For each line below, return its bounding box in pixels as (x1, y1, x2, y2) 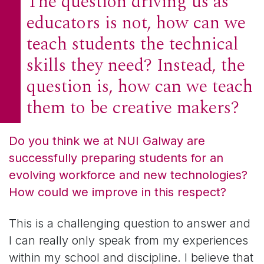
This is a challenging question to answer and (9, 216, 250, 230)
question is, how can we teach (27, 72, 253, 100)
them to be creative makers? (27, 94, 239, 121)
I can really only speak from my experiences (9, 233, 248, 247)
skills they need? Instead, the (27, 51, 245, 79)
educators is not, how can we (27, 9, 246, 37)
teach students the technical (27, 30, 239, 58)
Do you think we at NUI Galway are (9, 133, 205, 148)
